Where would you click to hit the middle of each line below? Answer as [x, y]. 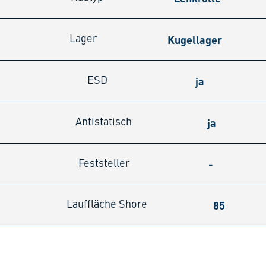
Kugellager [194, 39]
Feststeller [104, 164]
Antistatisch [104, 122]
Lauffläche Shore [107, 205]
